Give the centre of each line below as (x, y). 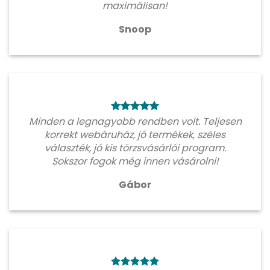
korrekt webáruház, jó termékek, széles (135, 135)
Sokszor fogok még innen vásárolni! (135, 162)
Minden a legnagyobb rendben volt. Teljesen (135, 122)
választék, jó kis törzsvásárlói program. (135, 148)
